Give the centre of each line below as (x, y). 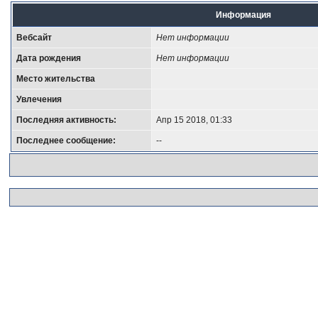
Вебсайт (34, 37)
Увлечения (39, 99)
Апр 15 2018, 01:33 (194, 120)
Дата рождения (49, 58)
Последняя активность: (67, 120)
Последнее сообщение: (66, 140)
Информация (244, 15)
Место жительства (56, 78)
